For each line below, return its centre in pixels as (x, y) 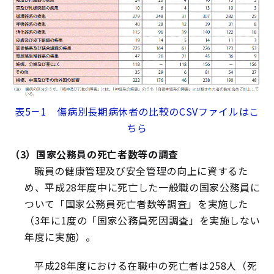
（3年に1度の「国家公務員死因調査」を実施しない (143, 220)
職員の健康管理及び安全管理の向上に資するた (141, 171)
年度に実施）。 (60, 237)
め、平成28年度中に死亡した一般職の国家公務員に (143, 187)
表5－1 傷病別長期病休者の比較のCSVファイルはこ (137, 112)
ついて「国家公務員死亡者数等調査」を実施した (137, 204)
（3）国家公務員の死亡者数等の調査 (94, 154)
